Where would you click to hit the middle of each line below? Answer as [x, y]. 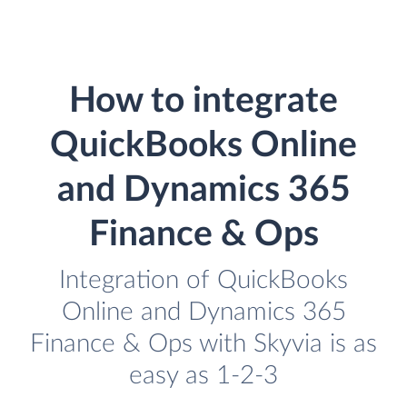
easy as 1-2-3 [203, 376]
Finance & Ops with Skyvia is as [203, 344]
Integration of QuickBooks [203, 281]
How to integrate [203, 102]
